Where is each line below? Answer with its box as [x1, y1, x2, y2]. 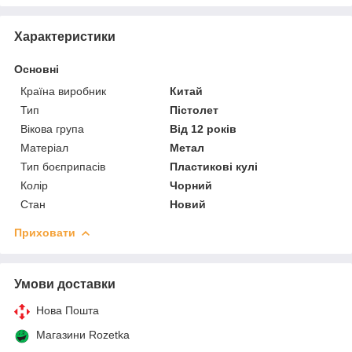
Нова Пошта [36, 303, 99, 317]
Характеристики [14, 29, 115, 43]
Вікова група [20, 122, 84, 135]
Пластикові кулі [170, 159, 258, 173]
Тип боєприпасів [20, 159, 105, 173]
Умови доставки [14, 277, 115, 291]
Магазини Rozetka [36, 328, 130, 341]
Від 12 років [170, 122, 237, 135]
